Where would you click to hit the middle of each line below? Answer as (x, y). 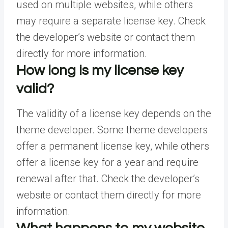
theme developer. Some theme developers (112, 130)
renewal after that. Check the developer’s (108, 179)
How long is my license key (100, 71)
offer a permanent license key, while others (113, 146)
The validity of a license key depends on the (114, 114)
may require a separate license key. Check (111, 21)
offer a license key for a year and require (107, 163)
